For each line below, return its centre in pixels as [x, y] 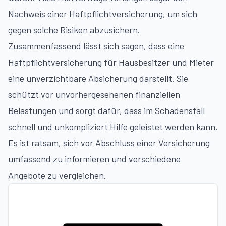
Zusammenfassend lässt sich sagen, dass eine [96, 46]
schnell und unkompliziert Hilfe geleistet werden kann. [113, 127]
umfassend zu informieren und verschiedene [94, 159]
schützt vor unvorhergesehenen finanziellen [94, 94]
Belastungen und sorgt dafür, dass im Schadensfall [106, 110]
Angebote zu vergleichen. [57, 175]
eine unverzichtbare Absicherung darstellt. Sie [98, 78]
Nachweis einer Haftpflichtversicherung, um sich [103, 14]
